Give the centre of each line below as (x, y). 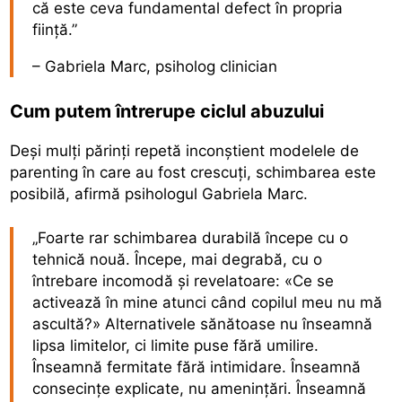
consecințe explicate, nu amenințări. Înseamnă (200, 389)
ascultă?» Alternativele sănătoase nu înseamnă (203, 324)
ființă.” (55, 30)
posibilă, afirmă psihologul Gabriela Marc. (159, 193)
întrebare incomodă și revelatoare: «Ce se (184, 281)
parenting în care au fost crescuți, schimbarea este (193, 172)
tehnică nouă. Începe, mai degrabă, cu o (178, 260)
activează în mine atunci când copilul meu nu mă (208, 303)
